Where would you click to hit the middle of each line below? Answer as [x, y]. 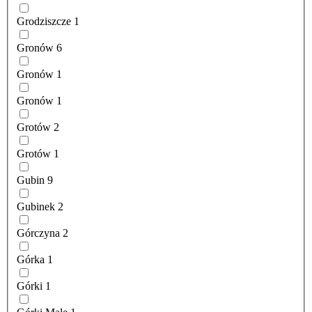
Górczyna [38, 233]
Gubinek [36, 207]
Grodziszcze [44, 22]
